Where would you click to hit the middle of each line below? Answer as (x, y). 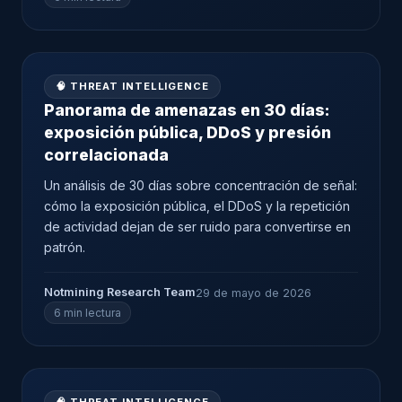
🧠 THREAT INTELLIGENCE (132, 86)
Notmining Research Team (120, 292)
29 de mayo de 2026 (253, 293)
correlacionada (106, 155)
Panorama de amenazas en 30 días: (187, 110)
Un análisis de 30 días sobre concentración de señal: (201, 185)
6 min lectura (87, 313)
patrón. (65, 247)
